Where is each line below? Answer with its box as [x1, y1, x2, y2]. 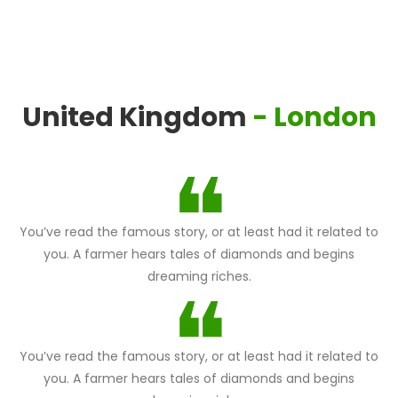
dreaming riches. [147, 267, 251, 285]
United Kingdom [21, 99, 247, 136]
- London [251, 99, 377, 136]
